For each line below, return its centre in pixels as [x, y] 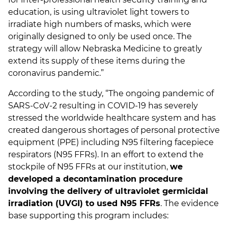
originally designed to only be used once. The [100, 37]
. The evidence [190, 204]
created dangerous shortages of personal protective [114, 130]
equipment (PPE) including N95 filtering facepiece [111, 142]
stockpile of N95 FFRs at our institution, [89, 167]
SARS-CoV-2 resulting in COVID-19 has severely [103, 106]
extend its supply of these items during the [97, 61]
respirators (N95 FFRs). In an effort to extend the [106, 155]
